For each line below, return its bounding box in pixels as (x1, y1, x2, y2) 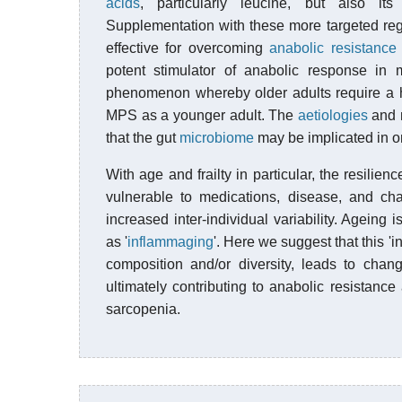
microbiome (179, 130, 254, 145)
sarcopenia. (106, 301, 180, 317)
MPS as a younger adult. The (106, 108, 298, 123)
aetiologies (297, 108, 368, 123)
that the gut (106, 130, 179, 145)
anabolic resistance (269, 40, 397, 56)
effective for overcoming (106, 40, 270, 56)
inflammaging (127, 234, 214, 249)
